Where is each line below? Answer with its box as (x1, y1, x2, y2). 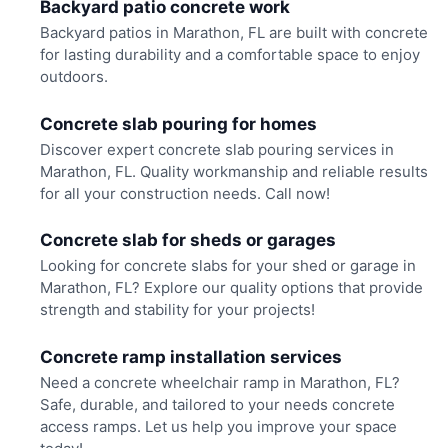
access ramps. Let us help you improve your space (39, 416, 397, 436)
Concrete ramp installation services (39, 346, 342, 367)
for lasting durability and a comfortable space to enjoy (39, 45, 420, 64)
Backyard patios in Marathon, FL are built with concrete (39, 23, 428, 42)
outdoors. (39, 67, 108, 86)
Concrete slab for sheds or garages (39, 230, 336, 251)
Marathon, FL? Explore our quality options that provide (39, 278, 423, 298)
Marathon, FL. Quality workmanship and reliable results (39, 161, 428, 181)
